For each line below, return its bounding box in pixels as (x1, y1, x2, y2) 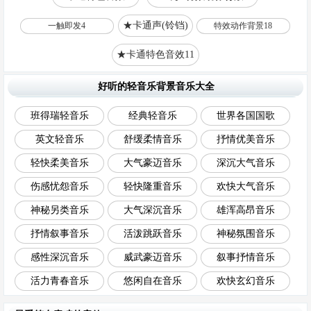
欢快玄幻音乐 (216, 276, 275, 286)
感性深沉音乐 (30, 252, 89, 262)
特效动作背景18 (214, 21, 273, 31)
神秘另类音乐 (30, 205, 89, 215)
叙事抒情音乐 (216, 252, 275, 262)
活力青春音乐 (30, 276, 89, 286)
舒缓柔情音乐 (123, 134, 182, 144)
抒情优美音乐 (216, 134, 275, 144)
